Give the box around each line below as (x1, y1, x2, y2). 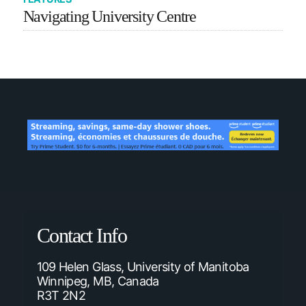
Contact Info (36, 224, 127, 248)
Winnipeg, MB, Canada (36, 274, 159, 289)
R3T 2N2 (36, 288, 86, 303)
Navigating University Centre (23, 8, 196, 26)
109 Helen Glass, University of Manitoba (36, 260, 249, 275)
